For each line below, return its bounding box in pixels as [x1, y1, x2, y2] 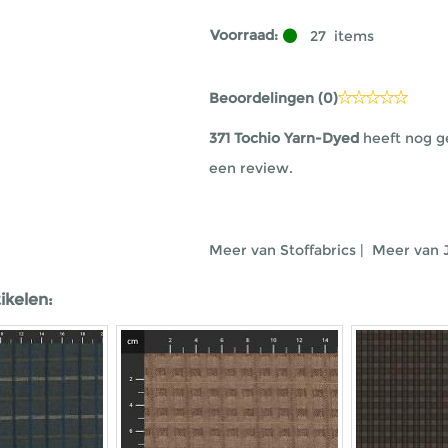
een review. [209, 159, 293, 177]
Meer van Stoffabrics [209, 241, 356, 259]
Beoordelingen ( [209, 89, 323, 107]
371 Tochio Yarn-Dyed [209, 129, 363, 147]
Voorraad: [210, 26, 278, 44]
